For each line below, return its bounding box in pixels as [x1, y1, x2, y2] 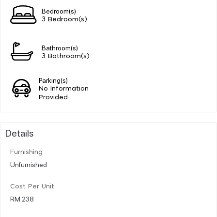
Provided [39, 94, 68, 101]
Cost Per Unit [10, 183, 54, 190]
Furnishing [10, 149, 43, 155]
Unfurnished [10, 159, 47, 169]
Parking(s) [39, 75, 68, 84]
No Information [39, 85, 89, 92]
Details [5, 126, 34, 139]
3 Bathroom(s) [42, 53, 90, 60]
